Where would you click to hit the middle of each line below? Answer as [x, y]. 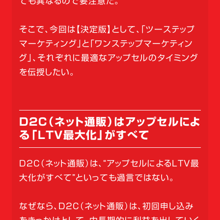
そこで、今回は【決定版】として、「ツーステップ [107, 29]
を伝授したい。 [47, 72]
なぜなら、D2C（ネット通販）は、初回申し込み [106, 206]
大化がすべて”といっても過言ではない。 [97, 178]
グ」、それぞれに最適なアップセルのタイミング [109, 58]
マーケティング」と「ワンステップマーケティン [106, 44]
